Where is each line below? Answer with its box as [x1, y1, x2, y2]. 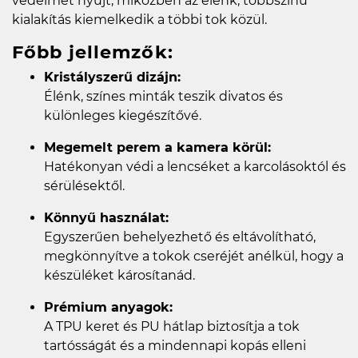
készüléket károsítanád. [44, 267, 195, 283]
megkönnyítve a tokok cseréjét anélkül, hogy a [44, 248, 344, 264]
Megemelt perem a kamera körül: [44, 139, 271, 155]
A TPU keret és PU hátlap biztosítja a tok [44, 318, 300, 334]
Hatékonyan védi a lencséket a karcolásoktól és [44, 158, 346, 174]
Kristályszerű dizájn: [44, 69, 181, 85]
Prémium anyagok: [44, 299, 173, 315]
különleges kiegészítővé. [44, 107, 201, 123]
